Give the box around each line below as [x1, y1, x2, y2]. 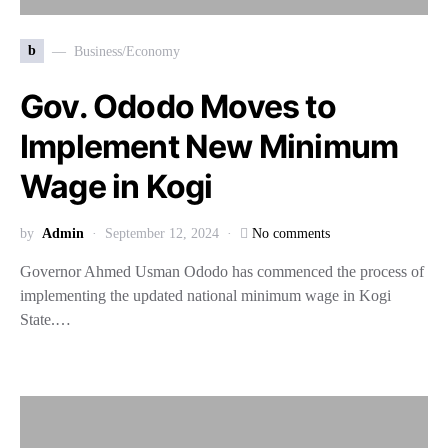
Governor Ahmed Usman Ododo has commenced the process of [20, 263, 424, 280]
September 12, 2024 [105, 226, 219, 241]
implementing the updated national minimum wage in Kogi [20, 287, 391, 304]
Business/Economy [74, 43, 180, 59]
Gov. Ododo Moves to [20, 87, 336, 126]
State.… [20, 311, 71, 328]
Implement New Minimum [20, 127, 399, 166]
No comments [252, 226, 330, 241]
